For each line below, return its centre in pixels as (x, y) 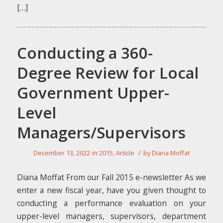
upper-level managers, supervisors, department (111, 216)
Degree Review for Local (108, 72)
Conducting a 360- (85, 53)
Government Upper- (93, 92)
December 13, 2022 (61, 153)
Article (125, 153)
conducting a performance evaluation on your (111, 203)
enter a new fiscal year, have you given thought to (111, 190)
